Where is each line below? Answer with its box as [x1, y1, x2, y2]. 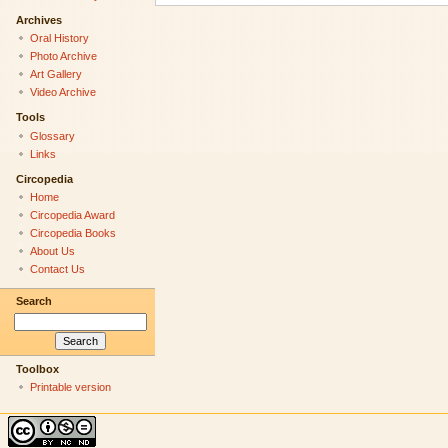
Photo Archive [29, 50, 97, 63]
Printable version [29, 381, 111, 394]
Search [15, 295, 52, 308]
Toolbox [15, 362, 59, 375]
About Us [29, 245, 75, 258]
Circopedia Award [29, 209, 115, 222]
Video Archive [29, 86, 96, 99]
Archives [15, 13, 62, 26]
